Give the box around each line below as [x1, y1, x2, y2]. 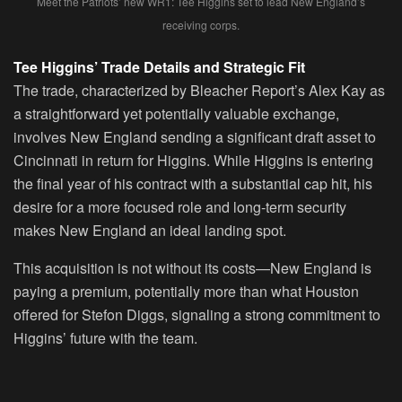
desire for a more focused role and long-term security [13, 196, 346, 217]
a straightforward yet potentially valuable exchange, [13, 102, 339, 124]
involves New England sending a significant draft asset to [13, 126, 376, 147]
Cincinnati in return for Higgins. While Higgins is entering [13, 149, 373, 170]
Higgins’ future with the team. [13, 327, 197, 348]
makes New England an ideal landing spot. [13, 219, 286, 240]
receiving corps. [162, 16, 240, 32]
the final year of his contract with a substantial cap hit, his [13, 172, 372, 194]
